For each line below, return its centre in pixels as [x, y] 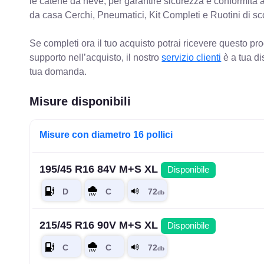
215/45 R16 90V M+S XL [100, 225]
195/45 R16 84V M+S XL [100, 169]
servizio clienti [192, 58]
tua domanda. [58, 72]
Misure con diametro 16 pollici [106, 135]
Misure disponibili [80, 102]
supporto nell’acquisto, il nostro [96, 58]
